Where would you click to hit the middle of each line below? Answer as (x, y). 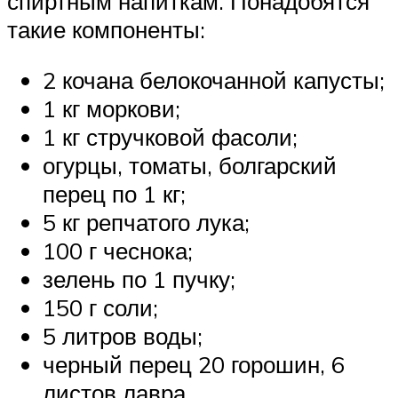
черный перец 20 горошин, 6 (194, 365)
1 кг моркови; (111, 109)
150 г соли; (100, 308)
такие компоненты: (106, 29)
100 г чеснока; (118, 251)
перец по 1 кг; (114, 194)
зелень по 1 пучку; (139, 279)
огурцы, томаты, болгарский (190, 166)
